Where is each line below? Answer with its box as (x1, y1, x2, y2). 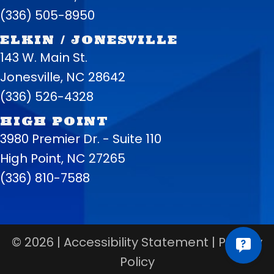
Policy (119, 253, 155, 270)
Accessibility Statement (64, 233, 209, 251)
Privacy (218, 233, 262, 251)
